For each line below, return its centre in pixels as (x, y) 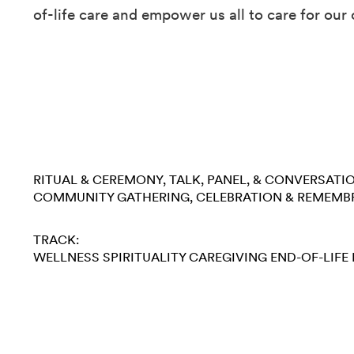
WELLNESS (66, 258)
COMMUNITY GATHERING (111, 198)
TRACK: (56, 240)
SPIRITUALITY (144, 258)
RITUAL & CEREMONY (98, 180)
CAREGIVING (228, 258)
